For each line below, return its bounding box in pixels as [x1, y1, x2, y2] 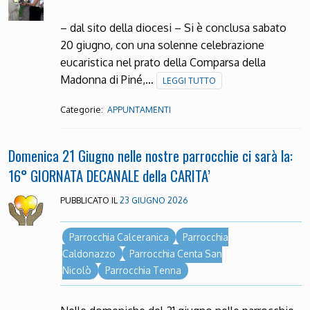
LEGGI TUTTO [162, 75, 216, 86]
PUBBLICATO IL [60, 194, 120, 206]
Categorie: [60, 103, 105, 115]
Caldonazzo [62, 248, 116, 260]
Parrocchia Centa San [129, 248, 222, 260]
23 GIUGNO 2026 [119, 194, 188, 206]
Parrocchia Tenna [104, 264, 181, 277]
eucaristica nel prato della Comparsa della [60, 55, 266, 69]
